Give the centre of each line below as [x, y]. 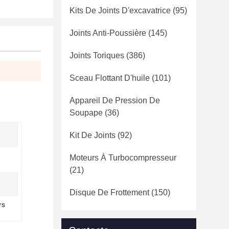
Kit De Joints [93, 135]
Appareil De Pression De [115, 100]
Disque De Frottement [109, 192]
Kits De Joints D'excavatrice [120, 10]
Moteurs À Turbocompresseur [123, 158]
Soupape [86, 113]
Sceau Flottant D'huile [110, 78]
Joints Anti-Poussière [108, 33]
